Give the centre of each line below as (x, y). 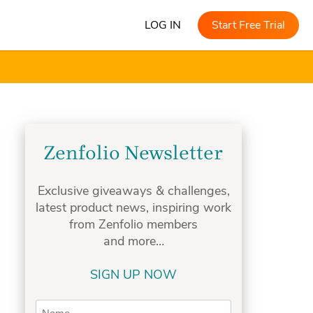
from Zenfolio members (133, 224)
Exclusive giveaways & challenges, (133, 191)
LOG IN (163, 25)
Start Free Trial (248, 25)
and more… (133, 241)
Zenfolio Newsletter (133, 153)
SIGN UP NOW (133, 275)
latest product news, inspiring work (133, 208)
